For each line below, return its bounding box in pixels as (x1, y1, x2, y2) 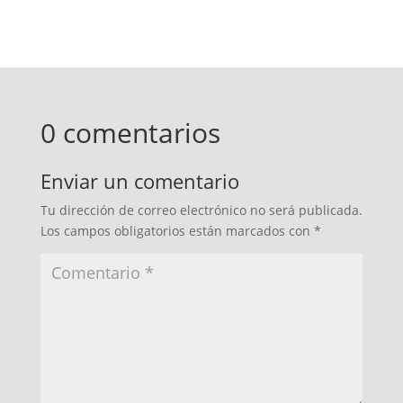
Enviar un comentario (40, 167, 239, 195)
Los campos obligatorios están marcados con (40, 222, 314, 240)
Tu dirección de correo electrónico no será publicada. (40, 201, 363, 219)
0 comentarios (40, 114, 220, 152)
